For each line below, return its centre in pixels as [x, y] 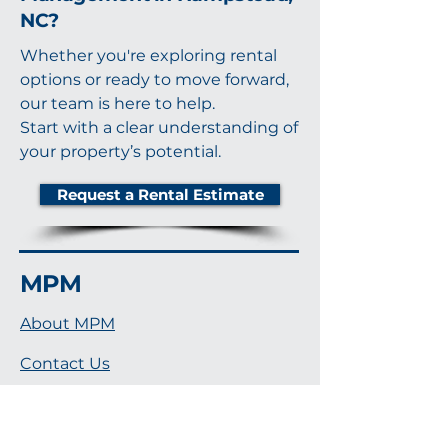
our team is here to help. [117, 103]
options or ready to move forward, [154, 79]
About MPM [67, 323]
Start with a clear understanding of [159, 127]
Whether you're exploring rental [148, 55]
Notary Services [82, 403]
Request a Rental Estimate [160, 194]
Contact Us [65, 363]
